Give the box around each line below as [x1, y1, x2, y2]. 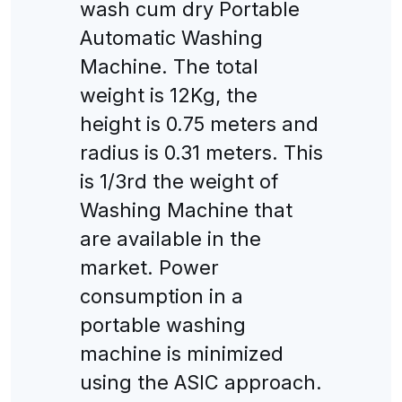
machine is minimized [79, 341, 284, 365]
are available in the [79, 226, 261, 250]
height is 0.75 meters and [79, 111, 319, 135]
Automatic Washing [79, 25, 263, 49]
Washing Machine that [79, 197, 293, 222]
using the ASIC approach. [79, 370, 322, 394]
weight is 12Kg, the [79, 83, 258, 107]
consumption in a [79, 284, 243, 308]
